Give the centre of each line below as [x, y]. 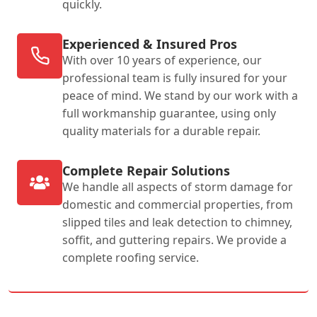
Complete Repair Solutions [146, 170]
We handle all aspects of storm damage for [178, 186]
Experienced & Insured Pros [150, 44]
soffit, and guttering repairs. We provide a [174, 240]
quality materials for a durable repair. [161, 131]
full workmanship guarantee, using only [169, 113]
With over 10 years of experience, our [162, 60]
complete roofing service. [131, 257]
